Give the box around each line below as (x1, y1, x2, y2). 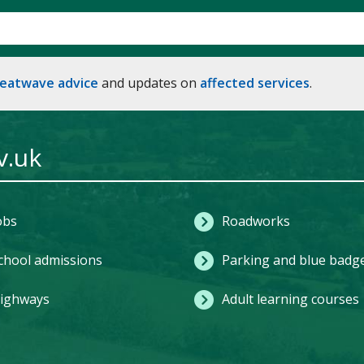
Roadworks (221, 212, 290, 230)
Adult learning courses (221, 290, 359, 308)
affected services (200, 74, 310, 92)
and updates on (98, 74, 200, 92)
